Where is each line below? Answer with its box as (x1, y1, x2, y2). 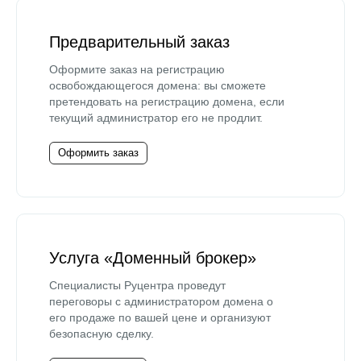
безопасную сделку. (49, 326, 154, 340)
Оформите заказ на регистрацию (49, 62, 225, 76)
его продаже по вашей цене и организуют (49, 310, 271, 324)
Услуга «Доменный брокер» (49, 248, 256, 267)
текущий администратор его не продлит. (49, 110, 263, 124)
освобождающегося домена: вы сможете (49, 78, 266, 92)
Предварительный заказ (49, 32, 230, 51)
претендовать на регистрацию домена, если (49, 94, 284, 108)
